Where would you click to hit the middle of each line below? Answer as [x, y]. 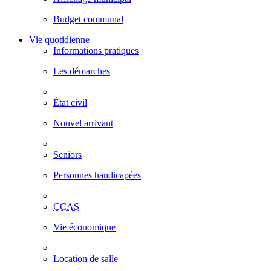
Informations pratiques [96, 51]
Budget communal [88, 19]
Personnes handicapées [97, 175]
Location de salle [86, 259]
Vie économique [84, 227]
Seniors [67, 155]
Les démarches [82, 71]
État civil [70, 103]
